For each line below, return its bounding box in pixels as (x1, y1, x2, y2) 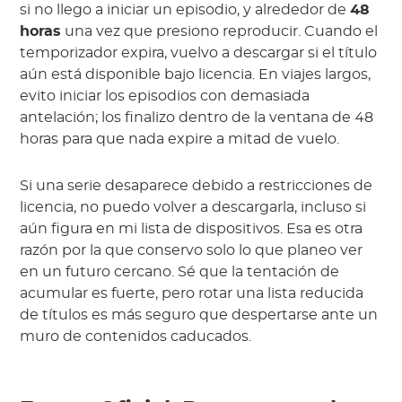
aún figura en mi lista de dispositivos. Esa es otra (20, 222, 363, 237)
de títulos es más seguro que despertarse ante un (20, 308, 379, 323)
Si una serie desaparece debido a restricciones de (20, 179, 373, 194)
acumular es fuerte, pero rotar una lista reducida (20, 286, 364, 301)
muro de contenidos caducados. (20, 329, 252, 345)
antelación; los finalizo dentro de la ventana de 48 (20, 110, 374, 126)
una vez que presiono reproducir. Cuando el (61, 24, 379, 39)
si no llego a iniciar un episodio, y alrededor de (20, 3, 351, 18)
